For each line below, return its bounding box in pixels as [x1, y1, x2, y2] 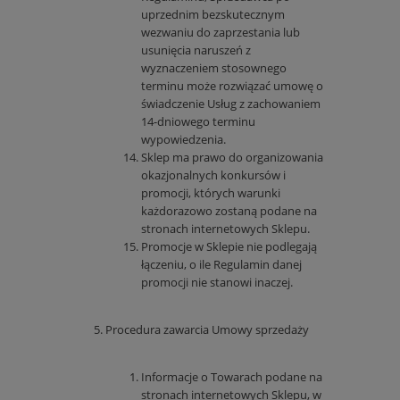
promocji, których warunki [141, 185, 280, 202]
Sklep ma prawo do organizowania [141, 149, 323, 166]
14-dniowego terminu [141, 113, 255, 130]
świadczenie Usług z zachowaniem [141, 96, 321, 112]
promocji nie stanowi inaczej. [141, 274, 293, 291]
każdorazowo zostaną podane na [141, 203, 317, 220]
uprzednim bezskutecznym [141, 6, 285, 23]
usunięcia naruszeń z [141, 42, 251, 59]
